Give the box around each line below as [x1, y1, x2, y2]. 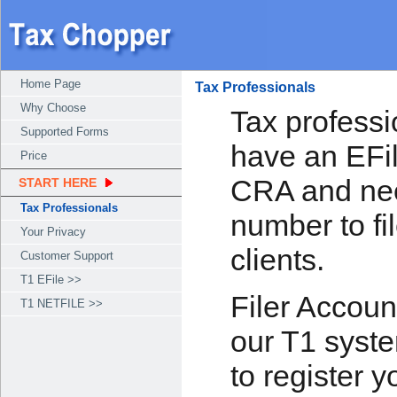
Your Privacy [20, 225, 86, 238]
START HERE [19, 175, 97, 190]
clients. [230, 243, 324, 276]
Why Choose [20, 101, 86, 114]
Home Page [20, 77, 81, 90]
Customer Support [20, 249, 113, 262]
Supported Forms [20, 125, 109, 138]
